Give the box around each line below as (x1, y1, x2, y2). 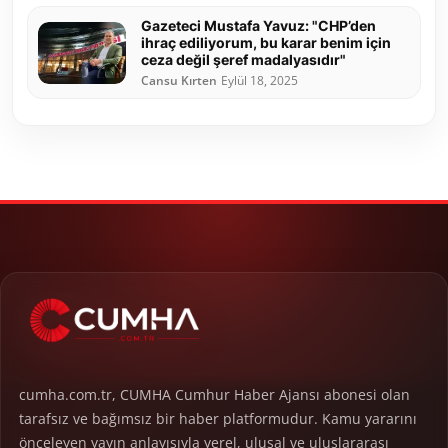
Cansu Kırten (141, 73, 217, 89)
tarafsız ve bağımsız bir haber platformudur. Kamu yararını (19, 408, 417, 428)
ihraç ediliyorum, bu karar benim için (141, 34, 391, 52)
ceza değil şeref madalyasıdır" (141, 51, 346, 69)
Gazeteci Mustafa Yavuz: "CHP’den (141, 17, 376, 35)
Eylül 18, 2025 (221, 73, 298, 89)
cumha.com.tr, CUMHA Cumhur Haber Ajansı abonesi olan (19, 384, 410, 404)
